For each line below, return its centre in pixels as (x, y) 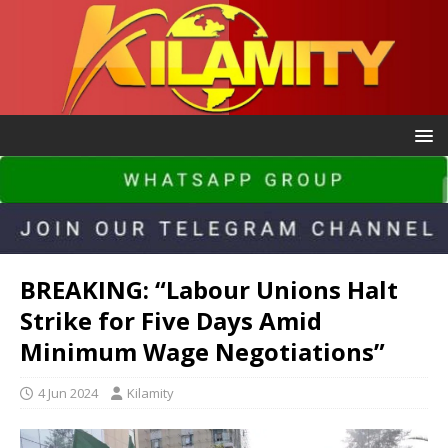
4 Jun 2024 (68, 393)
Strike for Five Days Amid (171, 321)
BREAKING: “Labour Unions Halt (209, 290)
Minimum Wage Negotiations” (202, 352)
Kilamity (150, 393)
